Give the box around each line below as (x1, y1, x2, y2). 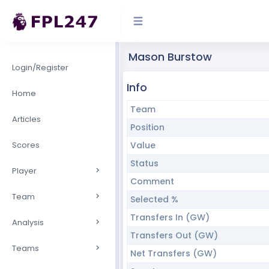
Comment (130, 175, 174, 187)
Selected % (130, 193, 178, 205)
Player (12, 165, 37, 177)
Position (130, 121, 165, 133)
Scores (12, 139, 40, 151)
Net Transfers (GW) (130, 247, 217, 259)
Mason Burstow (128, 49, 212, 64)
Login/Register (12, 61, 68, 73)
